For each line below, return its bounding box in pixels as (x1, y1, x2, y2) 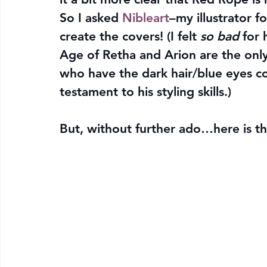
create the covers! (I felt (60, 29, 200, 44)
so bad (200, 29, 239, 44)
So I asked (60, 10, 122, 26)
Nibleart (122, 10, 169, 26)
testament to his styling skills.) (60, 84, 231, 100)
